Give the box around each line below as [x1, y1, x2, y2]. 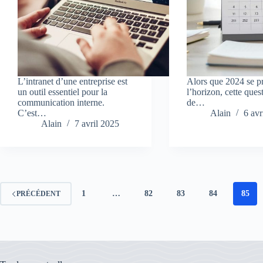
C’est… [18, 108, 46, 119]
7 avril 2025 [75, 119, 119, 129]
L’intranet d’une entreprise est [18, 76, 127, 87]
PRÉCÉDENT [16, 189, 60, 198]
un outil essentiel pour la [18, 87, 107, 97]
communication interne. [18, 97, 104, 108]
